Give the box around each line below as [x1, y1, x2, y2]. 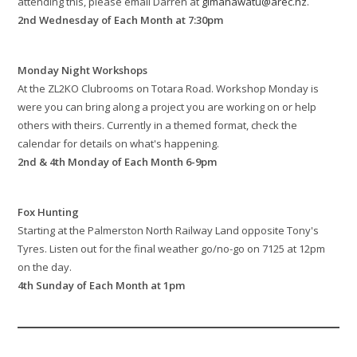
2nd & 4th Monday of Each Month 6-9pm [18, 155, 218, 170]
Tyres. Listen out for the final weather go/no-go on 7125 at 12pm [18, 241, 326, 257]
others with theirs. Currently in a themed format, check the [18, 118, 298, 133]
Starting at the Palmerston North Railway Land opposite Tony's [18, 223, 320, 238]
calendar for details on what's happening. [18, 136, 220, 151]
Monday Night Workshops [18, 63, 148, 78]
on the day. [18, 260, 73, 275]
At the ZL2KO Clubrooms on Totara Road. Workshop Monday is [18, 81, 320, 96]
